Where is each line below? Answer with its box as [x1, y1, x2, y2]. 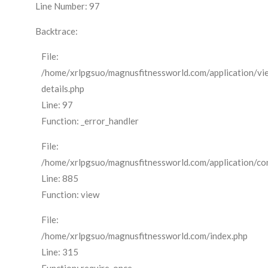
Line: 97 [41, 99, 73, 111]
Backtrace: [35, 26, 78, 37]
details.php [41, 83, 84, 95]
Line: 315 [41, 246, 78, 258]
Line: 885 [41, 173, 78, 184]
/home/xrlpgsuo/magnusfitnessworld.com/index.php [41, 230, 248, 242]
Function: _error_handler [41, 115, 139, 127]
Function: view [41, 189, 99, 200]
